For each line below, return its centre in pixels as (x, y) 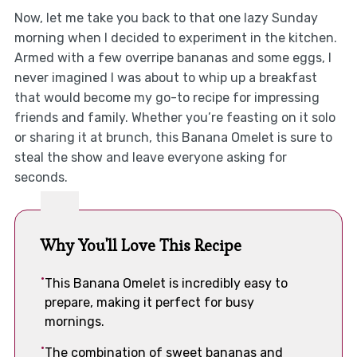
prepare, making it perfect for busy (149, 303)
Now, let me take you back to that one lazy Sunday (166, 18)
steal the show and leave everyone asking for (150, 158)
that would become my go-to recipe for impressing (167, 98)
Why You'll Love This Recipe (141, 246)
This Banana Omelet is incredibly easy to (166, 284)
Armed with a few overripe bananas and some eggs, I (173, 58)
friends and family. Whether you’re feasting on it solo (175, 118)
